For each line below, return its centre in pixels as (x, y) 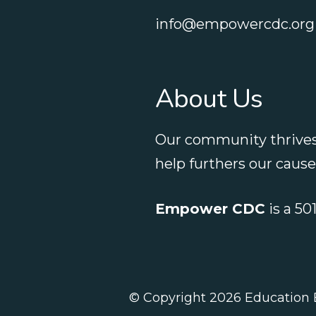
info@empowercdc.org (235, 24)
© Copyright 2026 (187, 297)
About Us (209, 98)
